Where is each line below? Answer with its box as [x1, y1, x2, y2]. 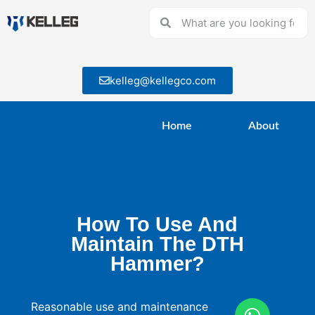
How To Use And [77, 212, 238, 236]
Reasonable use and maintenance [31, 299, 209, 314]
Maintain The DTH [70, 232, 244, 255]
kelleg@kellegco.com [110, 74, 216, 87]
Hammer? [110, 252, 205, 275]
